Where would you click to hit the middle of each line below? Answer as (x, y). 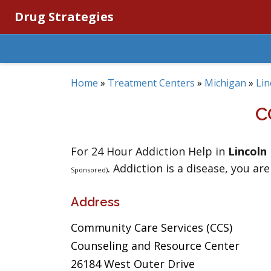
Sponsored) (89, 170)
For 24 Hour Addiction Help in (149, 151)
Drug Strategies (64, 17)
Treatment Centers (151, 83)
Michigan (225, 83)
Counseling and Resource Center (155, 246)
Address (95, 202)
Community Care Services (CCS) (152, 227)
